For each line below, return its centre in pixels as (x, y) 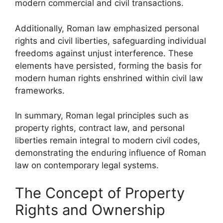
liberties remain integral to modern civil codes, (108, 140)
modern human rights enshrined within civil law (109, 78)
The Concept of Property (100, 193)
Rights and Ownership (90, 210)
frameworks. (40, 90)
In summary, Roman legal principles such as (102, 115)
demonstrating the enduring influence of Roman (111, 153)
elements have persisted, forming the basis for (108, 65)
